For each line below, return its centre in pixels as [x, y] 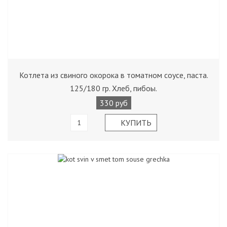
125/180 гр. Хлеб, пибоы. [113, 88]
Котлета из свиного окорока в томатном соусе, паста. [113, 75]
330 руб [113, 103]
